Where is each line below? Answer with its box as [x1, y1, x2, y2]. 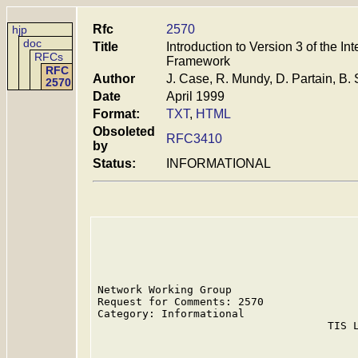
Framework [166, 54, 230, 68]
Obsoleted [93, 125, 155, 138]
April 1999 [166, 89, 225, 103]
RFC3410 [166, 132, 222, 145]
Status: [93, 157, 136, 170]
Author [93, 72, 135, 86]
